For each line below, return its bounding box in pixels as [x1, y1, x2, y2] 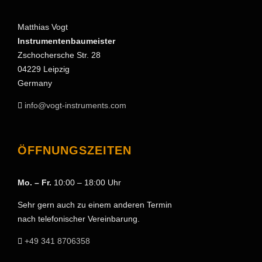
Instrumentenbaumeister [18, 36, 115, 46]
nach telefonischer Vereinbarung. [18, 214, 140, 224]
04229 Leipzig [18, 64, 70, 74]
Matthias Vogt [18, 22, 68, 32]
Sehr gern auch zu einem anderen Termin [18, 200, 172, 210]
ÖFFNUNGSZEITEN [18, 144, 132, 157]
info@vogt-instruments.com [25, 101, 126, 111]
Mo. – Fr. [18, 178, 51, 188]
